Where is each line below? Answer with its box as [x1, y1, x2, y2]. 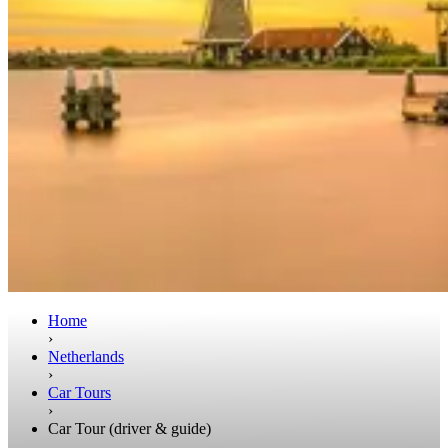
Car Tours [48, 383, 111, 401]
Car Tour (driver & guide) [48, 419, 211, 437]
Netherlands [48, 347, 124, 365]
